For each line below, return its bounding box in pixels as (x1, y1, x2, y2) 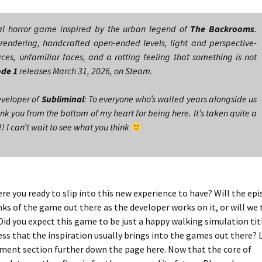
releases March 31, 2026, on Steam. (18, 65, 153, 77)
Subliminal (41, 93, 84, 105)
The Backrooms (190, 23, 255, 35)
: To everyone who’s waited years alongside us (84, 93, 257, 105)
